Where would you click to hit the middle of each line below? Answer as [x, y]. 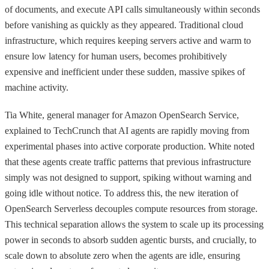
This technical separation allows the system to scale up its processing [134, 224]
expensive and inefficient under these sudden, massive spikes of [125, 71]
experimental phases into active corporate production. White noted [130, 146]
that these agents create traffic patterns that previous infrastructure [128, 162]
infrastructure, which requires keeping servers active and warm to [128, 40]
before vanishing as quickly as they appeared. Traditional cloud [124, 25]
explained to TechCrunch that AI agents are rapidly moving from [127, 130]
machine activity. [37, 87]
